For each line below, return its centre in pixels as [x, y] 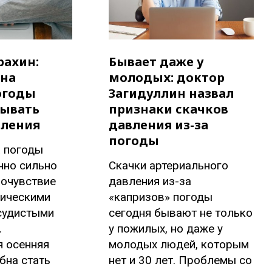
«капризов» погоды [161, 197]
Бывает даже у [157, 62]
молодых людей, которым [179, 245]
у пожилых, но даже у [166, 229]
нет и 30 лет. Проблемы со [181, 260]
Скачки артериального [169, 166]
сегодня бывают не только [181, 213]
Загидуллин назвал [172, 93]
